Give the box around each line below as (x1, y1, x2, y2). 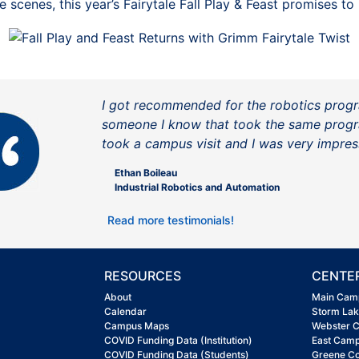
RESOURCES (104, 267, 181, 284)
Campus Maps (104, 319, 169, 332)
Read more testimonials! (107, 212, 238, 227)
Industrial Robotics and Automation (115, 180, 280, 193)
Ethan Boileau (115, 166, 177, 179)
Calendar (104, 305, 147, 317)
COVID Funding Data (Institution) (104, 333, 252, 346)
